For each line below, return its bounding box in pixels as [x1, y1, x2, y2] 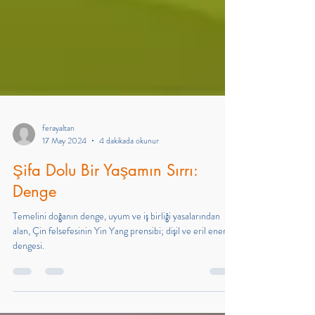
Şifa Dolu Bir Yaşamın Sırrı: [13, 202, 198, 222]
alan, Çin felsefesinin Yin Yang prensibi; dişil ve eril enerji [13, 266, 231, 280]
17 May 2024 [42, 176, 86, 189]
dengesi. [13, 281, 44, 295]
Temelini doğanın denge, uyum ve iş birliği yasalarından [13, 251, 220, 265]
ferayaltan [42, 163, 75, 176]
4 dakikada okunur [99, 176, 159, 189]
